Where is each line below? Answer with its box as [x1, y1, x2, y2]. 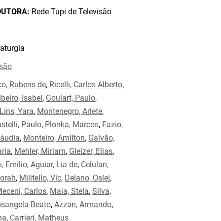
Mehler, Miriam [14, 147, 66, 156]
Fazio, [102, 120, 123, 129]
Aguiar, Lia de [31, 160, 78, 169]
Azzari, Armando [54, 200, 112, 209]
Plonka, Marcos [45, 120, 99, 129]
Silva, [92, 186, 111, 196]
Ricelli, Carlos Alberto [49, 80, 123, 89]
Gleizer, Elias [69, 147, 113, 156]
